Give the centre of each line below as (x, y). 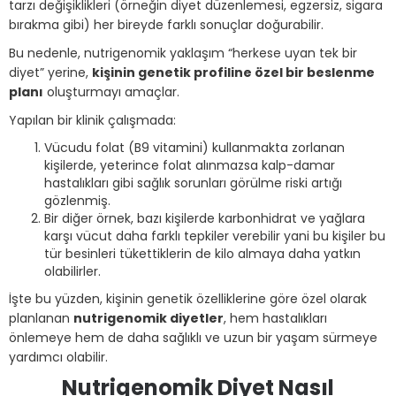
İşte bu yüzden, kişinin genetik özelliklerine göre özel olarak (188, 299)
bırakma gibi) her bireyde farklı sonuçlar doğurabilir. (166, 25)
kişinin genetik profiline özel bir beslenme (233, 72)
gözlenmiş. (77, 201)
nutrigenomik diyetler (148, 318)
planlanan (41, 318)
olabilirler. (72, 271)
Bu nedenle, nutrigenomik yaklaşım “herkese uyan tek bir (183, 53)
